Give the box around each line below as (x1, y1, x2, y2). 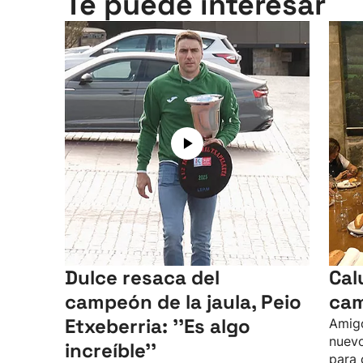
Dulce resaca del (65, 265, 220, 290)
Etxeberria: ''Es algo (65, 314, 250, 339)
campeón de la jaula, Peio (65, 289, 301, 314)
